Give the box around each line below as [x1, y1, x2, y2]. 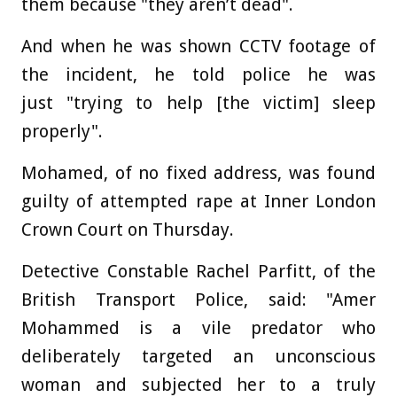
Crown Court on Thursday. [21, 219, 234, 241]
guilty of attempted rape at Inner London [21, 191, 376, 213]
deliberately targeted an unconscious [21, 346, 376, 368]
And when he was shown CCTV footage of [21, 35, 376, 58]
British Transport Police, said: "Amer [21, 289, 376, 311]
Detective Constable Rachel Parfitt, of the [21, 261, 376, 283]
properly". [21, 121, 103, 143]
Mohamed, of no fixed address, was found [21, 162, 376, 184]
